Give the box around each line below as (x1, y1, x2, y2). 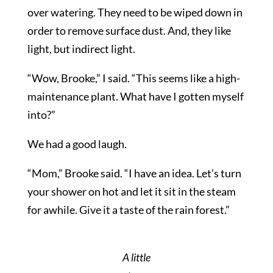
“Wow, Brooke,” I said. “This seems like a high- (27, 71, 240, 85)
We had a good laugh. (27, 136, 127, 151)
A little (122, 250, 151, 264)
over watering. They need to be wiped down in (27, 5, 243, 19)
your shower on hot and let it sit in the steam (27, 184, 236, 198)
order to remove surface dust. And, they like (27, 23, 231, 37)
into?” (27, 107, 55, 121)
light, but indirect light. (27, 41, 135, 55)
